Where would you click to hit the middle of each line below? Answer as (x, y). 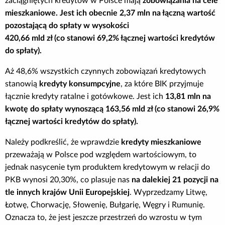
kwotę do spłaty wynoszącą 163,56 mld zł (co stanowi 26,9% (112, 109)
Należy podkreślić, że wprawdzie (63, 142)
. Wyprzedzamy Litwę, (168, 192)
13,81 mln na (188, 96)
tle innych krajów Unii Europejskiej (67, 192)
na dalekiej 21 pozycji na (175, 180)
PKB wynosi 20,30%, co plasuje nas (68, 180)
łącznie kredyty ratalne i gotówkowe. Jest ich (85, 96)
